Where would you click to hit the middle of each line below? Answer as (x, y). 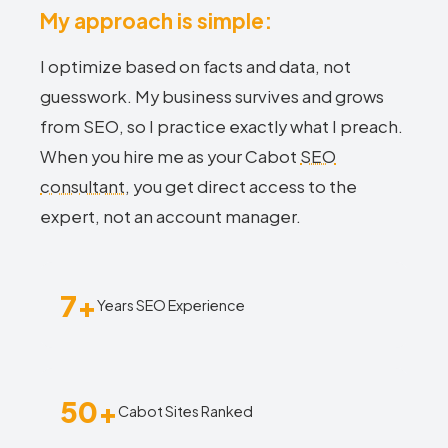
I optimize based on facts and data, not (195, 66)
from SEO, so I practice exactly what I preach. (221, 126)
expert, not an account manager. (170, 216)
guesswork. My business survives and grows (212, 96)
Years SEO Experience (171, 304)
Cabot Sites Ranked (185, 410)
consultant (82, 186)
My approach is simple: (156, 20)
